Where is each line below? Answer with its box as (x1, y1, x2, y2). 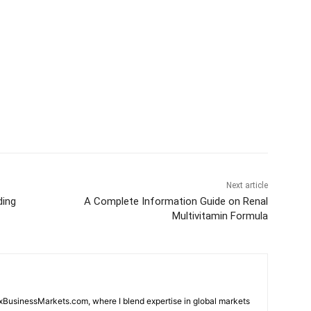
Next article (226, 180, 268, 190)
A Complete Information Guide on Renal (83, 194, 268, 208)
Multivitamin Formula (171, 209, 268, 222)
